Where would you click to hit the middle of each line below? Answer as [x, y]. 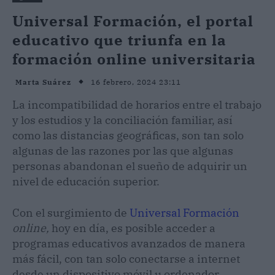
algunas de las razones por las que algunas [123, 150]
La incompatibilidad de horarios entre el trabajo [137, 104]
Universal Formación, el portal [133, 21]
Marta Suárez [43, 82]
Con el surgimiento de [71, 212]
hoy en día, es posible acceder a [134, 228]
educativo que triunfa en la [119, 40]
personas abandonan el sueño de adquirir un [130, 166]
